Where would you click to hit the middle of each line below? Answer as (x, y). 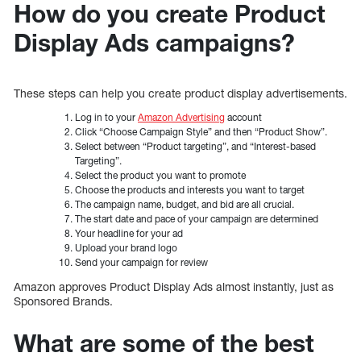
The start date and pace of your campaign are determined (197, 218)
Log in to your (106, 117)
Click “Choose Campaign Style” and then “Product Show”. (201, 131)
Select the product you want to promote (160, 175)
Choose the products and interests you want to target (190, 189)
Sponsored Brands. (63, 301)
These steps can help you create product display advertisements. (180, 93)
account (243, 117)
